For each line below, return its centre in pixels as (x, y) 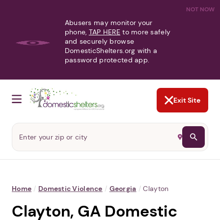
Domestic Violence (70, 189)
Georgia (123, 189)
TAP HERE (104, 32)
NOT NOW (200, 9)
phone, (77, 32)
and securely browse (99, 41)
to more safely (145, 32)
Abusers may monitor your (109, 23)
